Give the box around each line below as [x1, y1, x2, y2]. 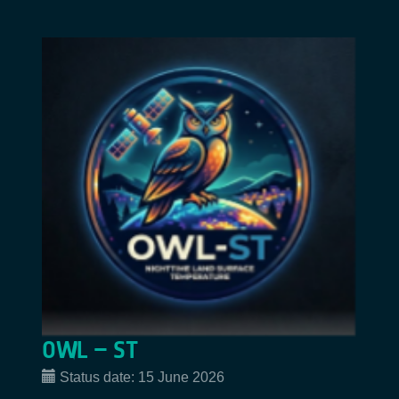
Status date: [60, 369, 138, 385]
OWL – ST [42, 336, 137, 364]
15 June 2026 [138, 369, 224, 385]
